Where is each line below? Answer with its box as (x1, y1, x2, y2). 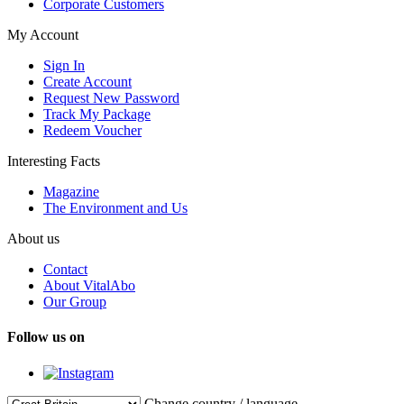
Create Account (43, 73, 132, 89)
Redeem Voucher (43, 122, 142, 138)
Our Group (43, 293, 106, 309)
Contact (43, 261, 87, 277)
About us (7, 230, 60, 246)
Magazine (43, 183, 99, 199)
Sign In (43, 57, 85, 73)
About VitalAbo (43, 277, 135, 293)
